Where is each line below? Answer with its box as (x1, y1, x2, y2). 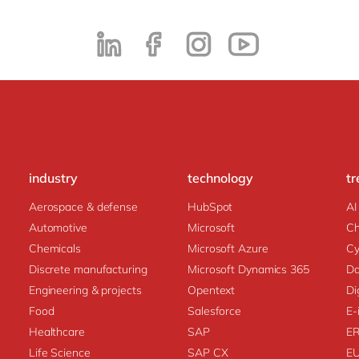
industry (28, 170, 78, 187)
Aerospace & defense (28, 199, 138, 214)
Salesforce (188, 303, 242, 318)
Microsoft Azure (188, 240, 268, 256)
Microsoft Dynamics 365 (188, 261, 309, 276)
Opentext (188, 282, 236, 297)
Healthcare (28, 324, 85, 339)
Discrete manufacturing (28, 261, 147, 276)
